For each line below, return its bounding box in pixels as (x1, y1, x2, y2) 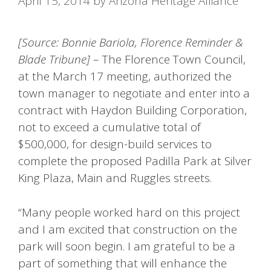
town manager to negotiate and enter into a (18, 85, 250, 102)
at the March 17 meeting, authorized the (18, 68, 232, 85)
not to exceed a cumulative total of (18, 119, 201, 135)
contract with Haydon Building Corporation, (18, 102, 247, 119)
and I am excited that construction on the (18, 221, 237, 237)
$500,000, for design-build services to (18, 136, 212, 152)
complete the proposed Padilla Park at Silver (18, 153, 252, 169)
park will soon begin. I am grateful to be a (18, 238, 235, 254)
